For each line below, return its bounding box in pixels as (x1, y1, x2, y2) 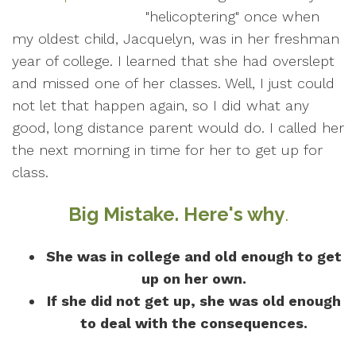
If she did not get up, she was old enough (47, 292, 341, 309)
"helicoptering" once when (145, 8, 319, 25)
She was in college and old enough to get (46, 248, 342, 265)
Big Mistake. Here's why (68, 203, 284, 226)
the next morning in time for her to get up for (12, 141, 323, 158)
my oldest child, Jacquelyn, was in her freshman (12, 30, 339, 47)
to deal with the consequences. (80, 315, 308, 331)
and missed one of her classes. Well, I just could (12, 75, 335, 91)
